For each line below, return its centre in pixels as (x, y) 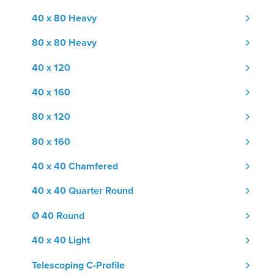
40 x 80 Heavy (64, 18)
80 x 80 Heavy (64, 43)
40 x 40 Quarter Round (83, 191)
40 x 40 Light (61, 241)
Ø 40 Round (58, 216)
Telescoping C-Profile (78, 265)
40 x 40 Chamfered (75, 167)
